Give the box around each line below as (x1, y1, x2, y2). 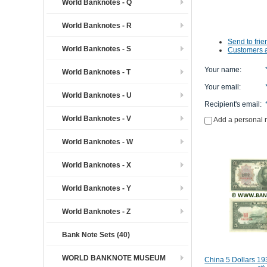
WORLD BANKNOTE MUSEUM (62, 254, 166, 262)
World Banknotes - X (62, 161, 131, 169)
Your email (204, 83, 239, 91)
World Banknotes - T (62, 68, 131, 76)
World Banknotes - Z (62, 207, 131, 216)
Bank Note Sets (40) (62, 231, 130, 239)
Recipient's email (204, 100, 260, 108)
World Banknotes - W (62, 138, 133, 146)
